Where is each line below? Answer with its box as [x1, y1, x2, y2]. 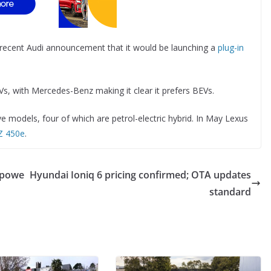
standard [209, 184, 251, 198]
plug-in [218, 41, 244, 53]
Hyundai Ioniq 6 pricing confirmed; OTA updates [30, 168, 251, 181]
